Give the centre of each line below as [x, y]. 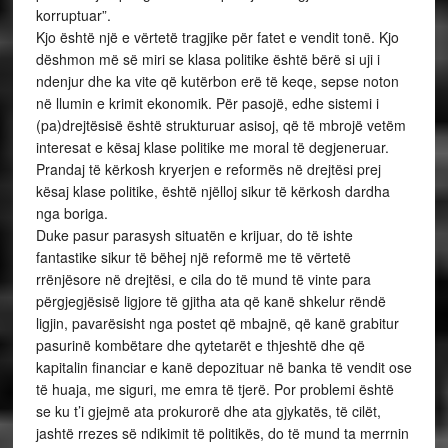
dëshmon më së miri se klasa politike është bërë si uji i [207, 59]
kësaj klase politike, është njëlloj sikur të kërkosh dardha [212, 191]
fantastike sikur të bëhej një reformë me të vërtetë [193, 257]
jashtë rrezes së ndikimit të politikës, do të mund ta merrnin [222, 433]
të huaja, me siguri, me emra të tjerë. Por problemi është [214, 389]
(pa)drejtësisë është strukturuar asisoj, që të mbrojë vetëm [220, 125]
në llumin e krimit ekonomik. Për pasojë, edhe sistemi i [207, 103]
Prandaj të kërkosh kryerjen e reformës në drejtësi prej [208, 169]
